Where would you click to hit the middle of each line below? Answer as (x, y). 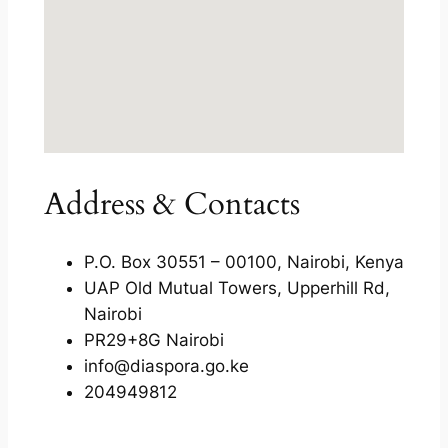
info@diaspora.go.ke (166, 365)
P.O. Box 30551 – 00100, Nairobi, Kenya (243, 261)
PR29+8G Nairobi (153, 339)
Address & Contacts (171, 203)
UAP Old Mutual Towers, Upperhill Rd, (236, 287)
